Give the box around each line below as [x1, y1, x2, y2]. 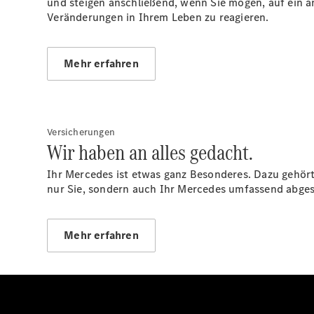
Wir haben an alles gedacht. [47, 137, 254, 168]
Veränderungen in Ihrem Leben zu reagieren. [47, 10, 269, 25]
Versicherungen [47, 125, 116, 139]
